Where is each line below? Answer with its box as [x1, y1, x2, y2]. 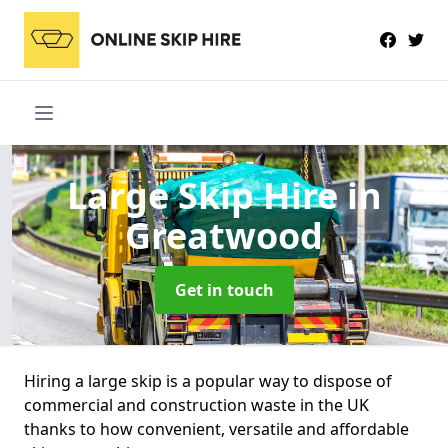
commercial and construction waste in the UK [24, 393, 369, 416]
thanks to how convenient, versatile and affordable [24, 417, 409, 440]
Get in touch [174, 278, 274, 301]
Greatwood [125, 210, 323, 260]
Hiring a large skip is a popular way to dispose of [24, 369, 392, 392]
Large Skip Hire [66, 170, 347, 220]
